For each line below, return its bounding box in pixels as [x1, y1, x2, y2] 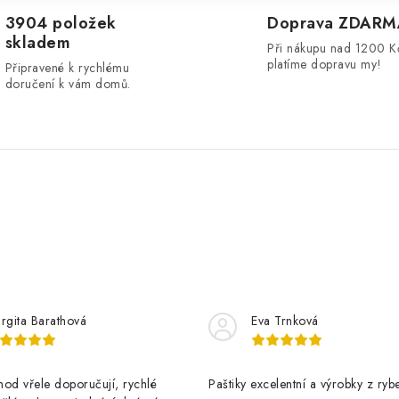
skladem [4, 30, 70, 54]
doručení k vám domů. [4, 74, 131, 93]
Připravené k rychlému [4, 58, 129, 77]
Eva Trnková [251, 311, 319, 330]
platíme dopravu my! [267, 54, 382, 73]
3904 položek [4, 11, 117, 35]
